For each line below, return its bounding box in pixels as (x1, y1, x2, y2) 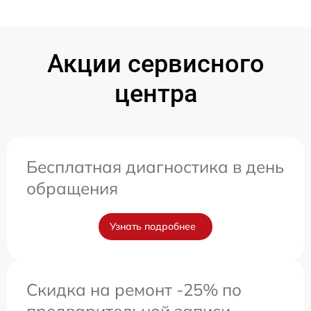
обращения (26, 178, 118, 199)
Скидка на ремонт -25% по (26, 279, 242, 301)
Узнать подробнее (110, 220, 196, 233)
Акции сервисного (47, 49, 264, 79)
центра (114, 79, 197, 109)
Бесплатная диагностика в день (26, 156, 284, 178)
